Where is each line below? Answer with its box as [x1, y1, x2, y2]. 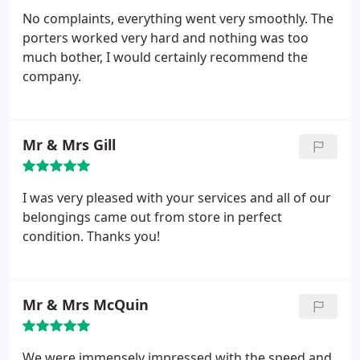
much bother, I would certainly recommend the [22, 48, 308, 66]
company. [22, 67, 81, 85]
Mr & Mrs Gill [22, 135, 116, 154]
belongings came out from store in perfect [22, 208, 282, 226]
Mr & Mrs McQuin [22, 295, 149, 314]
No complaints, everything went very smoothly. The [22, 10, 333, 27]
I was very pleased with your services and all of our [22, 189, 331, 207]
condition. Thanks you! [22, 227, 160, 245]
